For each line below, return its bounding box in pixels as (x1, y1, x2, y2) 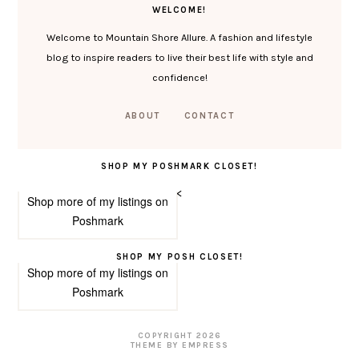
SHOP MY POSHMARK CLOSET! (101, 160, 258, 171)
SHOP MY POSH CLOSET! (115, 251, 244, 262)
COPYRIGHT (137, 330, 192, 341)
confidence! (151, 71, 208, 83)
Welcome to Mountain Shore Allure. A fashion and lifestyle (46, 30, 313, 43)
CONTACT (184, 110, 235, 121)
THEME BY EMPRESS (130, 340, 229, 350)
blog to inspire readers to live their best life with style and (46, 50, 313, 63)
